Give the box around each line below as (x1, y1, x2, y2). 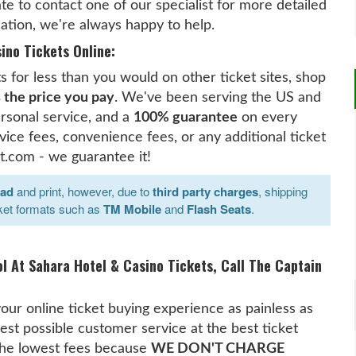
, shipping (258, 183, 308, 199)
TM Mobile (103, 200, 162, 218)
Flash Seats (187, 200, 252, 218)
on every (238, 110, 298, 124)
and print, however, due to (14, 183, 153, 199)
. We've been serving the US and (114, 91, 322, 104)
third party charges (153, 183, 259, 200)
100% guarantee (133, 110, 238, 124)
